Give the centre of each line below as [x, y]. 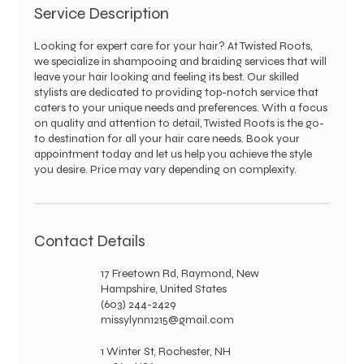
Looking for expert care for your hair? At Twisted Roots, [174, 46]
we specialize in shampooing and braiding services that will [181, 61]
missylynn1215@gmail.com [167, 320]
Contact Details [90, 241]
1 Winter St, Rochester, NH [166, 351]
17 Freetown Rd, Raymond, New [180, 273]
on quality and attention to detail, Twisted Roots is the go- [180, 123]
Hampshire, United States [164, 289]
